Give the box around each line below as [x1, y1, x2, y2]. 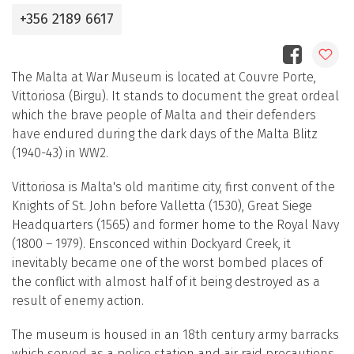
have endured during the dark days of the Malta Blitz [12, 126, 318, 141]
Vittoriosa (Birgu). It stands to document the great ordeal [12, 88, 339, 104]
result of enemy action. [12, 293, 144, 309]
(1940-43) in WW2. [12, 145, 108, 160]
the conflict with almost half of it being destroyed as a [12, 274, 320, 290]
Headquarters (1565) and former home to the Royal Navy [12, 217, 339, 233]
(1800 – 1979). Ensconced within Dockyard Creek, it [12, 236, 291, 252]
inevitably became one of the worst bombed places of [12, 255, 322, 271]
